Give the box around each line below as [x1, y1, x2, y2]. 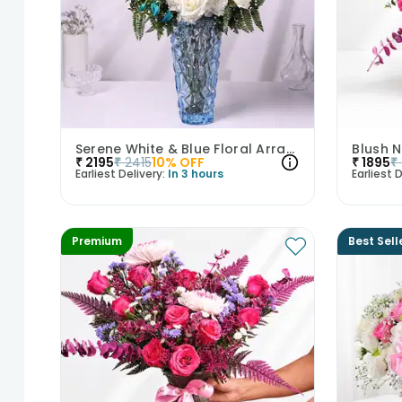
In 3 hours [167, 166, 223, 182]
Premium [71, 233, 122, 249]
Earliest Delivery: [74, 166, 165, 182]
